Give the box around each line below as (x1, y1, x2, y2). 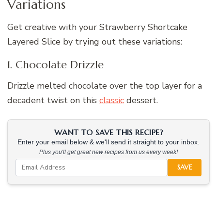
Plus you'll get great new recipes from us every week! (39, 148, 178, 155)
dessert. (124, 94, 158, 106)
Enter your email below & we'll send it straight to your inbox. (17, 138, 200, 146)
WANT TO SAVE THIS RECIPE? (54, 127, 163, 137)
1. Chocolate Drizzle (7, 58, 104, 72)
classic (99, 94, 124, 106)
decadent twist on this (7, 94, 99, 106)
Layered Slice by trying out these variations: (7, 36, 182, 48)
